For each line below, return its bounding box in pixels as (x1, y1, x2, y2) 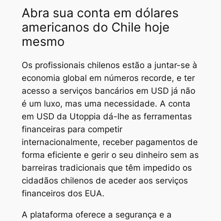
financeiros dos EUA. (21, 188, 105, 199)
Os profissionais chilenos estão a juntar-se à (21, 60, 197, 71)
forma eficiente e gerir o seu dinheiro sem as (21, 150, 199, 160)
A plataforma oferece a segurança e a (21, 209, 172, 220)
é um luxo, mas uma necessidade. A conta (21, 99, 190, 109)
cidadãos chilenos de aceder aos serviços (21, 176, 188, 186)
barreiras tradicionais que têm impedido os (21, 163, 192, 173)
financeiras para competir (21, 124, 122, 135)
